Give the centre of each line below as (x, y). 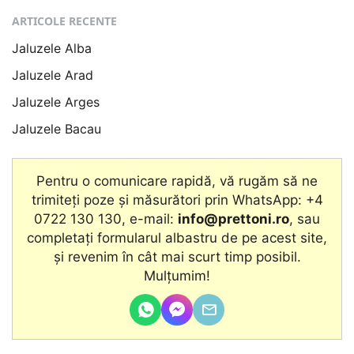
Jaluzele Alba (52, 49)
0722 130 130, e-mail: (106, 219)
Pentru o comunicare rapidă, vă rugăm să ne (177, 181)
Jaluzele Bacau (56, 129)
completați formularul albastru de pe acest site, (177, 238)
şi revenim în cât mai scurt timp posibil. (177, 257)
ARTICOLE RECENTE (64, 21)
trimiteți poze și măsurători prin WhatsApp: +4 (177, 200)
